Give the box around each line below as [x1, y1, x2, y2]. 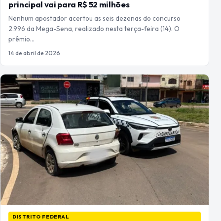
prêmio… [8, 35, 35, 44]
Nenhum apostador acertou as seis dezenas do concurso [8, 14, 181, 23]
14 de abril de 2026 [8, 49, 60, 57]
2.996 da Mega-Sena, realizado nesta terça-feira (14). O [8, 24, 180, 34]
